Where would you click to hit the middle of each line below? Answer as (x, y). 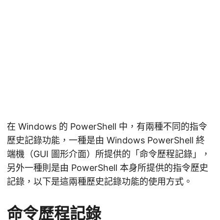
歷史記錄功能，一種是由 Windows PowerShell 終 (106, 140)
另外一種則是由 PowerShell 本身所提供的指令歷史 (108, 168)
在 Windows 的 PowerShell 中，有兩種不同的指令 (107, 127)
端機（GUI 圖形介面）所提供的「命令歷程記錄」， (109, 154)
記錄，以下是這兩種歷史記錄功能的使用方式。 (100, 182)
